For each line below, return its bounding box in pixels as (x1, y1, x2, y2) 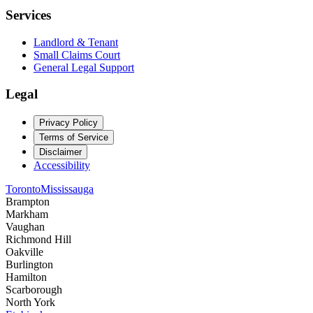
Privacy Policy (39, 117, 98, 128)
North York (6, 296, 55, 308)
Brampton (6, 196, 50, 208)
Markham (6, 208, 48, 220)
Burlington (6, 259, 53, 270)
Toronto (6, 183, 41, 195)
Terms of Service (39, 132, 108, 143)
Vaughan (6, 221, 45, 233)
